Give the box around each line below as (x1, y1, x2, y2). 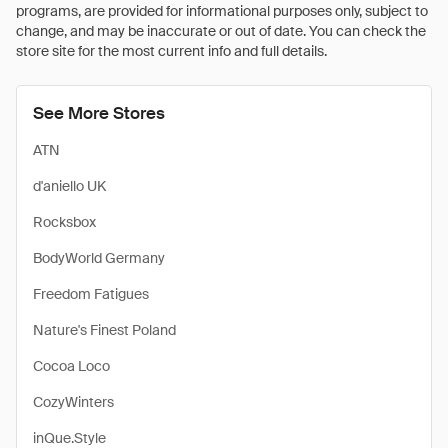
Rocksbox (33, 213, 96, 231)
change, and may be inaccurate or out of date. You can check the (16, 22, 426, 40)
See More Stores (33, 102, 165, 124)
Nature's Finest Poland (33, 321, 176, 339)
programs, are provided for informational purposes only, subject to (16, 2, 428, 20)
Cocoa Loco (33, 357, 110, 375)
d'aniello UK (33, 177, 106, 195)
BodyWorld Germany (33, 249, 165, 267)
